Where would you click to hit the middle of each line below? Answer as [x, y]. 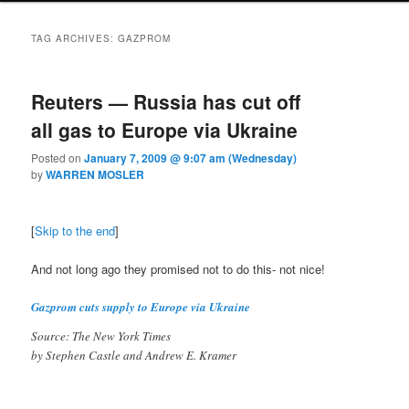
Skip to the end [75, 231]
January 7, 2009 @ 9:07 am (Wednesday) [191, 158]
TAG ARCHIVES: [75, 38]
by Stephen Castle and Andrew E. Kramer [134, 355]
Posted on [58, 158]
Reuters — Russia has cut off [166, 101]
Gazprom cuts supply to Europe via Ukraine [141, 307]
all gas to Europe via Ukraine [165, 129]
